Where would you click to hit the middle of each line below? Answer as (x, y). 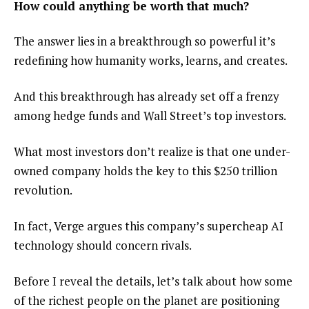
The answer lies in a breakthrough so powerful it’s (144, 41)
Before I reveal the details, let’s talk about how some (153, 281)
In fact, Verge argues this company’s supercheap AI (149, 226)
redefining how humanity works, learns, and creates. (151, 61)
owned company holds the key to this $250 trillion (146, 170)
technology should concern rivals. (103, 245)
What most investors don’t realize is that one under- (152, 151)
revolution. (43, 190)
